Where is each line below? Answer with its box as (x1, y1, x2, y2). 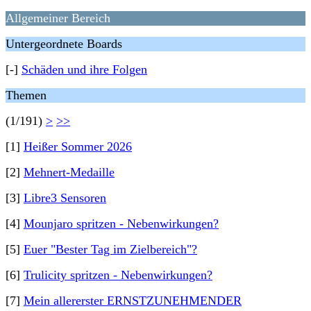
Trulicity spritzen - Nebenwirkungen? (24, 268, 212, 282)
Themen (6, 88, 47, 102)
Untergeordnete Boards (6, 37, 122, 51)
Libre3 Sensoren (24, 191, 106, 205)
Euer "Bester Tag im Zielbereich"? (24, 242, 197, 256)
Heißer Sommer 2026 (24, 140, 132, 153)
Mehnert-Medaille (24, 165, 115, 179)
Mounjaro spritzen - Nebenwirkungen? (24, 217, 219, 230)
